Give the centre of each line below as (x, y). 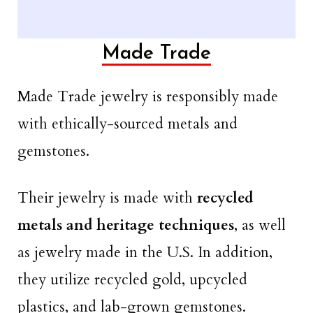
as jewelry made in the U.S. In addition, (145, 252)
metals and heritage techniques (126, 225)
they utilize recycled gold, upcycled (132, 279)
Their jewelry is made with (105, 198)
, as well (260, 225)
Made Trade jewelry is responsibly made (148, 97)
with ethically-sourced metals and (128, 124)
